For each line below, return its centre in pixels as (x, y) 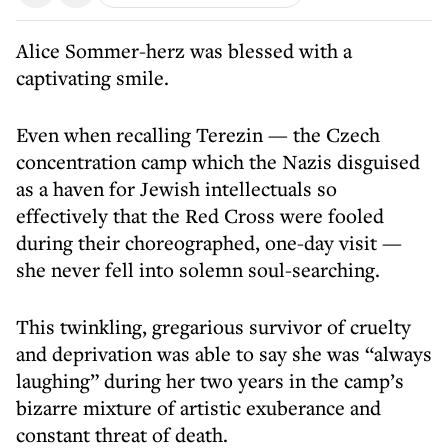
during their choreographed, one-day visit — (209, 242)
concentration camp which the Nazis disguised (218, 161)
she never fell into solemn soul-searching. (198, 269)
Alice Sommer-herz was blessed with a (184, 50)
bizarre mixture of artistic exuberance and (198, 407)
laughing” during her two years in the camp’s (210, 380)
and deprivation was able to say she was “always (224, 353)
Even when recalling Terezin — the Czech (198, 134)
